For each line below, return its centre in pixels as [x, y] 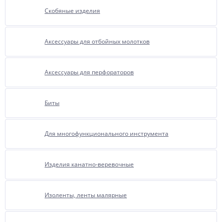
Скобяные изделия [72, 11]
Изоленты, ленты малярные [86, 195]
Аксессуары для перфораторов [89, 72]
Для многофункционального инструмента [107, 134]
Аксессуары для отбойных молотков [97, 41]
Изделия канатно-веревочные [89, 164]
